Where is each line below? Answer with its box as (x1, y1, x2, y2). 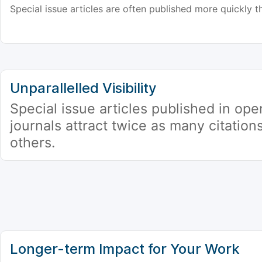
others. (10, 135, 55, 151)
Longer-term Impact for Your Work (10, 240, 240, 258)
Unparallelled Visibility (10, 80, 157, 97)
